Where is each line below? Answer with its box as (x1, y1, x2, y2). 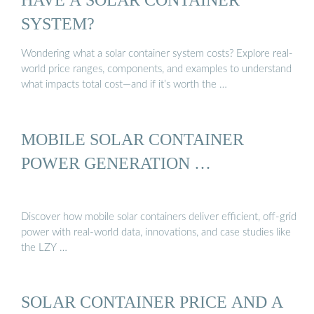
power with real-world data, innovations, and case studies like (21, 227, 291, 238)
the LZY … (21, 243, 67, 254)
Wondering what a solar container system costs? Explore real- (21, 48, 293, 60)
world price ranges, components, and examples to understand (21, 64, 292, 75)
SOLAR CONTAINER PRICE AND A (21, 292, 283, 312)
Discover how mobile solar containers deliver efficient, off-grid (21, 212, 296, 223)
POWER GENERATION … (21, 153, 211, 172)
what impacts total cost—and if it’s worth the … (21, 79, 227, 90)
